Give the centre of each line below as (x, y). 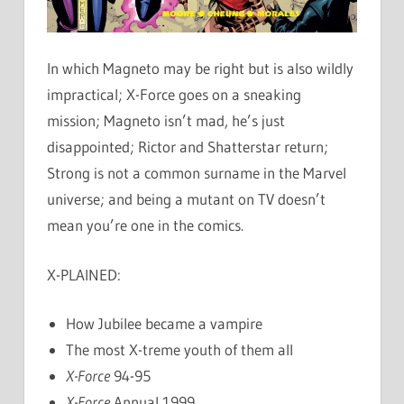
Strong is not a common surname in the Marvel (197, 173)
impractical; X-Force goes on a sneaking (174, 95)
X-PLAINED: (84, 274)
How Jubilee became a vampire (165, 324)
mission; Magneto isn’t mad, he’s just (166, 121)
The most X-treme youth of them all (180, 350)
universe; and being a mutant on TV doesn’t (186, 199)
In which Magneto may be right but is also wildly (200, 69)
